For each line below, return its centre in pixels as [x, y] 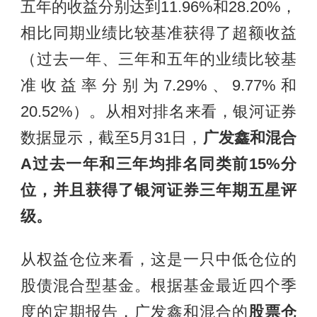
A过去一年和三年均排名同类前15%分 [158, 165]
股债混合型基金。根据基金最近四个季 [158, 286]
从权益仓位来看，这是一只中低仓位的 [158, 260]
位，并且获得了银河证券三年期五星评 [158, 191]
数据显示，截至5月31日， [111, 138]
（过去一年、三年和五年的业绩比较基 [158, 60]
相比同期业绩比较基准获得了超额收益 [158, 34]
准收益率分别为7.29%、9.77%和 [158, 86]
